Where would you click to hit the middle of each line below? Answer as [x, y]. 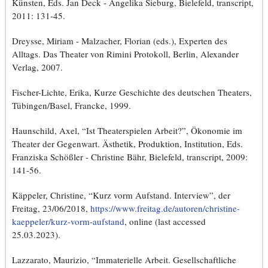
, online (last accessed [165, 222]
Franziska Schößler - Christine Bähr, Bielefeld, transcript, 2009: [130, 157]
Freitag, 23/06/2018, [51, 208]
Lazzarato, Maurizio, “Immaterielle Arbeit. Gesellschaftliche [124, 260]
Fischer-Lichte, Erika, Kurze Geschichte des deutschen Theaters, [132, 92]
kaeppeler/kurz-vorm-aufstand [68, 222]
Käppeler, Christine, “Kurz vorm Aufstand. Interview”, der [121, 195]
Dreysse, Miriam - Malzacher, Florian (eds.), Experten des [120, 41]
